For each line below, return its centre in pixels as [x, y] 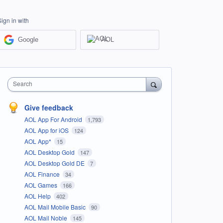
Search [22, 83]
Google [28, 40]
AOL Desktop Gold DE [55, 163]
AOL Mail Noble [46, 218]
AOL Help [38, 196]
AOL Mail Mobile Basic [56, 207]
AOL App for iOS [47, 130]
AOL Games [41, 185]
